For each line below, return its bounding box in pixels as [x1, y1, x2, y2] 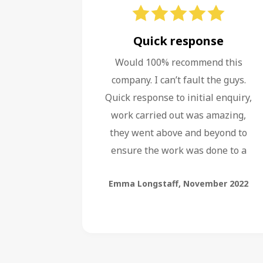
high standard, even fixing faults [107, 161, 250, 174]
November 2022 [183, 178, 248, 189]
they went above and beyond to [110, 126, 247, 139]
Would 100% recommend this [114, 56, 242, 69]
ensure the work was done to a [110, 144, 247, 157]
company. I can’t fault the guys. [111, 73, 246, 86]
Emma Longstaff [109, 178, 178, 189]
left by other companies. [125, 179, 232, 192]
